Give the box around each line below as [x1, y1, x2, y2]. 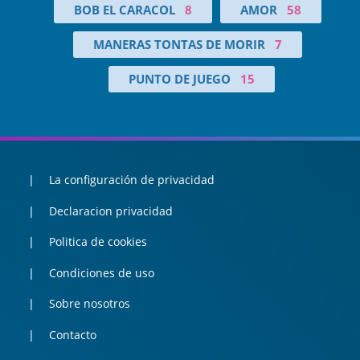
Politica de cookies [48, 234, 147, 250]
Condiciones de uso [48, 264, 154, 280]
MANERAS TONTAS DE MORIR [92, 36, 265, 53]
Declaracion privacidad [48, 202, 173, 219]
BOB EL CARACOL [73, 2, 175, 18]
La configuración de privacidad [48, 172, 215, 188]
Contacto [48, 326, 96, 342]
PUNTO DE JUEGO [128, 71, 231, 88]
